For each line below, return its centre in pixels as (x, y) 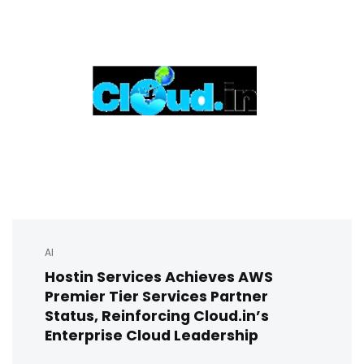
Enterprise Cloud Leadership (152, 335)
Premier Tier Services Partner (156, 296)
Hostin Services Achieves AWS (159, 276)
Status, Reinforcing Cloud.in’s (157, 315)
